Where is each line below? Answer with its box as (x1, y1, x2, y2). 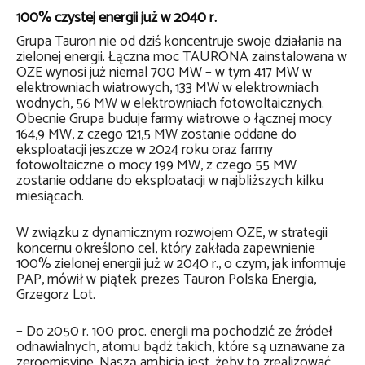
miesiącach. (16, 185, 84, 209)
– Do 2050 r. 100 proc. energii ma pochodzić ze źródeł (16, 320, 332, 344)
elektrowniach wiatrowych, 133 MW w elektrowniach (16, 77, 319, 100)
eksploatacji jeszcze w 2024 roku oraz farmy (16, 139, 273, 162)
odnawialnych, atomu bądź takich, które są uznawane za (16, 336, 345, 359)
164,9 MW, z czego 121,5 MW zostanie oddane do (16, 123, 297, 147)
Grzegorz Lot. (16, 284, 95, 307)
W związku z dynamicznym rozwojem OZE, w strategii (16, 222, 328, 245)
